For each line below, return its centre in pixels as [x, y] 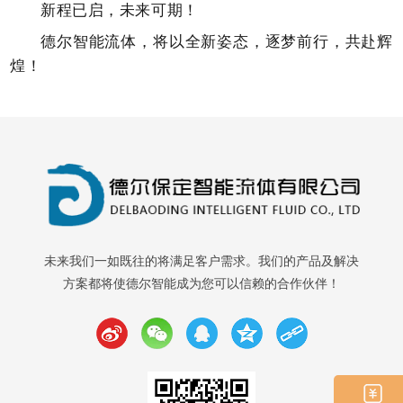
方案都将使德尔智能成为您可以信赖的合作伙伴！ [201, 283]
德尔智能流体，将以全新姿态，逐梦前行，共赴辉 [217, 40]
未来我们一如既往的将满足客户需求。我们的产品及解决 [201, 261]
